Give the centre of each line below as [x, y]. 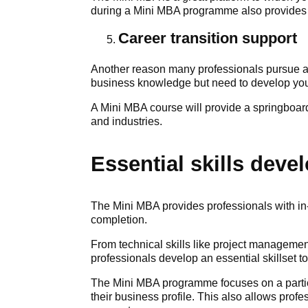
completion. [119, 219]
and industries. [126, 122]
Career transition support [208, 38]
